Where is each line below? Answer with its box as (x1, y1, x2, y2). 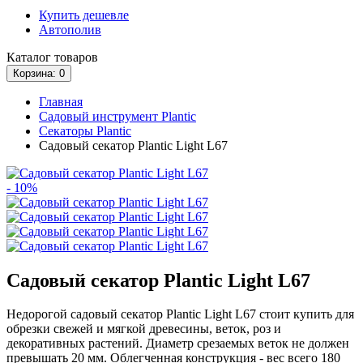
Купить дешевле (39, 7, 129, 22)
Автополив (39, 22, 101, 36)
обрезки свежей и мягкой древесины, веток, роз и (6, 322, 281, 336)
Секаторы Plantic (39, 123, 131, 138)
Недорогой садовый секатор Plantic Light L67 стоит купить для (6, 307, 354, 322)
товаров (51, 49, 98, 64)
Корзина (13, 66, 53, 79)
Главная (39, 94, 83, 109)
